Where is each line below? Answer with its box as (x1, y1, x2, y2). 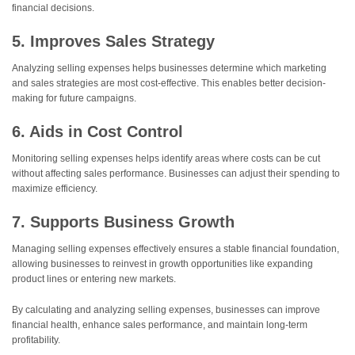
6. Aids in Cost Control (12, 123, 183, 140)
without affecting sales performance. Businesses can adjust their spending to (12, 167, 340, 179)
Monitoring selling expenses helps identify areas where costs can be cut (12, 152, 320, 164)
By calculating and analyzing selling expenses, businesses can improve (12, 303, 320, 315)
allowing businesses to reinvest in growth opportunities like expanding (12, 258, 313, 269)
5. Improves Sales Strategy (12, 32, 215, 51)
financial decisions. (12, 2, 94, 14)
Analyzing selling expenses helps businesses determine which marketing (12, 63, 326, 74)
